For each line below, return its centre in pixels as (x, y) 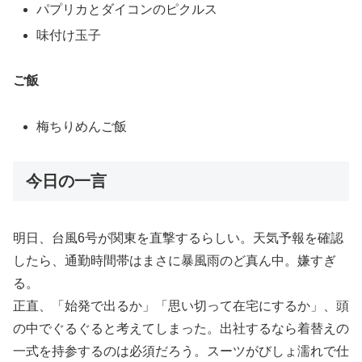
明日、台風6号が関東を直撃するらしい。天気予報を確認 (178, 238)
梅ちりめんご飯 (82, 127)
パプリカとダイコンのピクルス (127, 10)
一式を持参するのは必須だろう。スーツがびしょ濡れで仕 (181, 351)
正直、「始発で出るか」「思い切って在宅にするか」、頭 (181, 306)
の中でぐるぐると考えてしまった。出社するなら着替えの (181, 329)
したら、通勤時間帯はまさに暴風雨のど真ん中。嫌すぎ (175, 261)
